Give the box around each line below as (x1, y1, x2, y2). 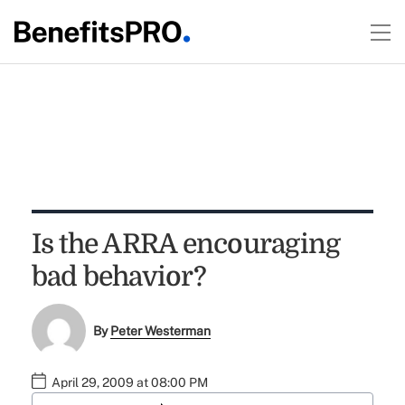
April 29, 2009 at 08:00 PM (51, 375, 208, 391)
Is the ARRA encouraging (31, 229, 341, 259)
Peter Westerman (110, 324, 212, 339)
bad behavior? (31, 261, 206, 292)
